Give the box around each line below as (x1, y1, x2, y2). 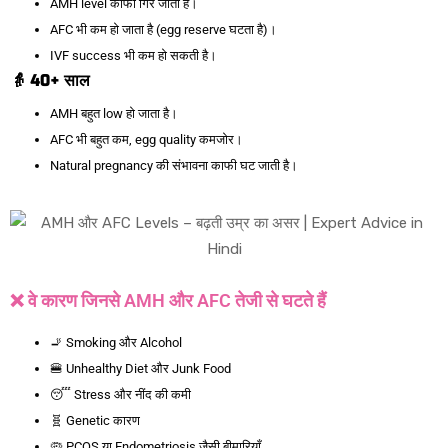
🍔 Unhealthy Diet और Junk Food (50, 361, 231, 377)
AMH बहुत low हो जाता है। (50, 106, 178, 122)
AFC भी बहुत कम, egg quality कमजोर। (50, 132, 243, 148)
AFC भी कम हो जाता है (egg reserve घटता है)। (50, 22, 277, 38)
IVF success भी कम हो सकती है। (50, 48, 217, 64)
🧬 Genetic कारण (50, 413, 140, 429)
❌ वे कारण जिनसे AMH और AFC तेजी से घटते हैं (10, 290, 326, 312)
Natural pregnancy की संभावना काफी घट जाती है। (50, 158, 298, 174)
